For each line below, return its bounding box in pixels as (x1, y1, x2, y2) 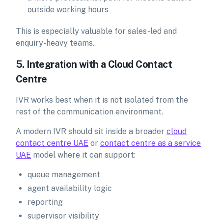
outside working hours (27, 5, 109, 14)
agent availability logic (27, 184, 112, 193)
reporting (27, 197, 63, 207)
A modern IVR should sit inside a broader (16, 127, 165, 136)
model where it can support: (33, 150, 136, 160)
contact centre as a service (100, 138, 201, 148)
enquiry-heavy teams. (16, 38, 94, 48)
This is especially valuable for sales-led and (16, 27, 177, 36)
